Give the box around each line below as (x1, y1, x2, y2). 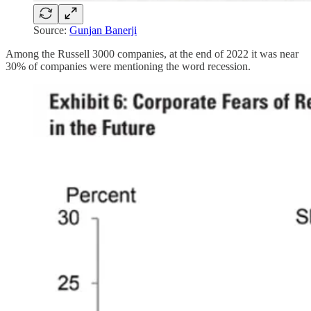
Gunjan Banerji (69, 24, 137, 36)
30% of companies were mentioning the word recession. (6, 60, 251, 72)
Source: (33, 24, 69, 36)
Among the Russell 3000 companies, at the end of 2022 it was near (6, 47, 299, 60)
